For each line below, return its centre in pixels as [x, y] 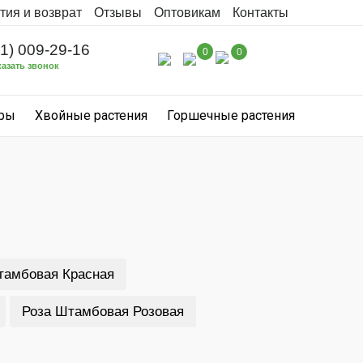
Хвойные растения [91, 115]
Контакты [261, 13]
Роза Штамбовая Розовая [102, 312]
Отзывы [118, 13]
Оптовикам [187, 13]
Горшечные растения [231, 115]
